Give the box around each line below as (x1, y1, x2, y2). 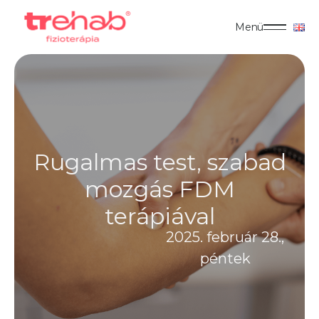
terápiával (104, 202, 215, 230)
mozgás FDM (84, 175, 235, 203)
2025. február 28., (166, 229, 284, 246)
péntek (199, 250, 251, 267)
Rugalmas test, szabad (33, 148, 286, 176)
